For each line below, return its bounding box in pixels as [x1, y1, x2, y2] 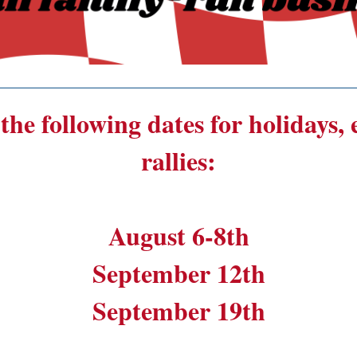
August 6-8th [108, 217, 249, 255]
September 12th [92, 254, 265, 292]
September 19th [76, 292, 280, 330]
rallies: [141, 142, 216, 180]
